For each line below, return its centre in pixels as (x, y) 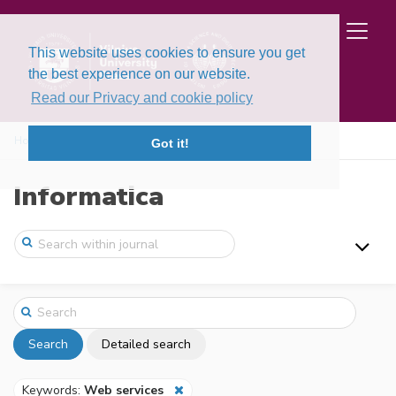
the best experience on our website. (139, 74)
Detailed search (146, 344)
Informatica (88, 197)
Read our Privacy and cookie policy (142, 98)
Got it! (170, 144)
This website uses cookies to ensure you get (167, 53)
